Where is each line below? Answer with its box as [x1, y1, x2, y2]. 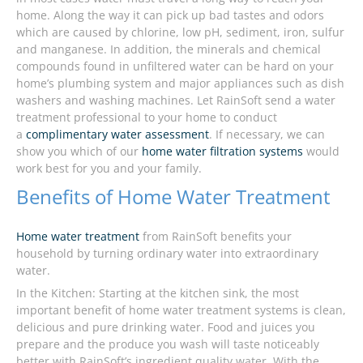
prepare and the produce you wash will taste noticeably [16, 335, 319, 352]
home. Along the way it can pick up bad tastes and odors [16, 6, 324, 23]
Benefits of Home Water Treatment [16, 182, 331, 210]
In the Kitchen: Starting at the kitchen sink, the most [16, 284, 299, 301]
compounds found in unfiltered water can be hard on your [16, 58, 334, 74]
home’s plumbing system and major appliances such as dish [16, 75, 344, 91]
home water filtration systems [142, 143, 303, 159]
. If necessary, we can [209, 126, 325, 142]
